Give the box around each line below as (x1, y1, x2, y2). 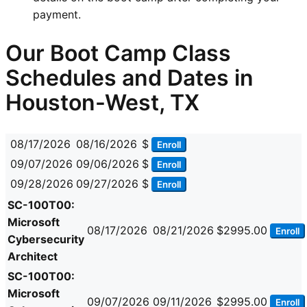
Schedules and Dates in (5, 64, 254, 92)
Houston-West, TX (5, 89, 199, 116)
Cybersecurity (8, 232, 84, 247)
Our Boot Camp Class (5, 40, 231, 67)
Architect (8, 249, 58, 264)
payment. (33, 7, 81, 21)
